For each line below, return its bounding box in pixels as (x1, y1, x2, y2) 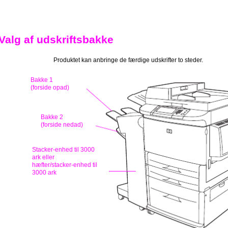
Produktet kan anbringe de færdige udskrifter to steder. (53, 56, 203, 64)
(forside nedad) (41, 121, 83, 128)
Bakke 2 (41, 113, 63, 121)
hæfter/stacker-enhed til (32, 161, 97, 168)
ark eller (32, 154, 54, 161)
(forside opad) (31, 84, 69, 91)
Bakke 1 (31, 76, 53, 83)
